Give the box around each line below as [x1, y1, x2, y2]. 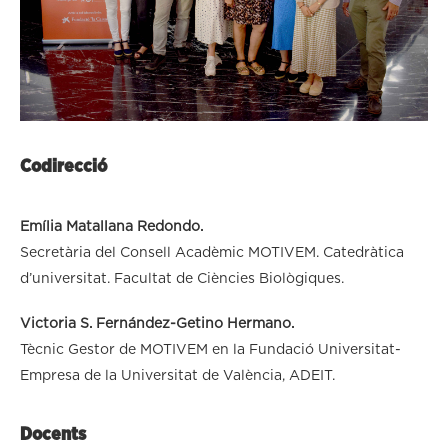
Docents [20, 425, 86, 444]
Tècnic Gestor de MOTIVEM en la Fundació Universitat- [20, 342, 401, 357]
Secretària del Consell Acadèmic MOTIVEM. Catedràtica [20, 245, 404, 260]
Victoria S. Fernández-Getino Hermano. [20, 316, 294, 331]
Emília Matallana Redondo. [20, 219, 203, 234]
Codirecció [20, 157, 107, 176]
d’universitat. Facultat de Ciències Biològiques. [20, 271, 344, 286]
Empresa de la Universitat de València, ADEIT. [20, 368, 335, 383]
